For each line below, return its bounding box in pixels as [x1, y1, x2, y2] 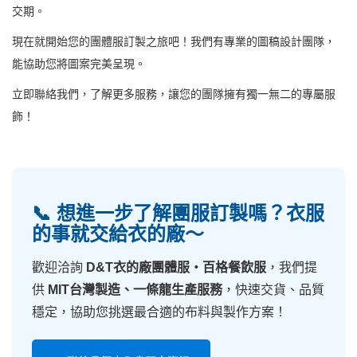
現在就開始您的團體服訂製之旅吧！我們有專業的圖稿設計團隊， [12, 34, 335, 48]
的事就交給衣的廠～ [32, 222, 204, 245]
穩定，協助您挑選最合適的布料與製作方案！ [32, 304, 287, 319]
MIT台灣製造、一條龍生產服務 [48, 282, 222, 296]
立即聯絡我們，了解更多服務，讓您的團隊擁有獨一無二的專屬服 [12, 87, 335, 100]
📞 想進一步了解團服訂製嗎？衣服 [32, 202, 324, 224]
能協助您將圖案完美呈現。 [12, 57, 146, 70]
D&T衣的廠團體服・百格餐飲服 [86, 260, 266, 274]
